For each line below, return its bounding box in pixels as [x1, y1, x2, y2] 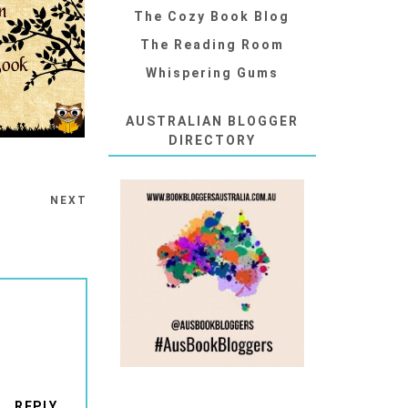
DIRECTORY [168, 133, 256, 148]
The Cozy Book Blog [134, 9, 291, 25]
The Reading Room [139, 37, 284, 53]
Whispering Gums [145, 66, 279, 81]
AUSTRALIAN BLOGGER [125, 114, 299, 129]
